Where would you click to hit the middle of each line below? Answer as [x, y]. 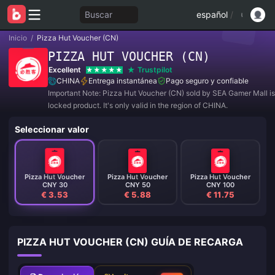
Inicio [18, 38]
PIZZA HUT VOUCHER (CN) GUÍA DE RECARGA [130, 242]
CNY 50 [137, 184]
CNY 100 [220, 184]
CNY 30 [55, 184]
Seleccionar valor [52, 129]
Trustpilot [155, 70]
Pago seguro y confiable [207, 81]
